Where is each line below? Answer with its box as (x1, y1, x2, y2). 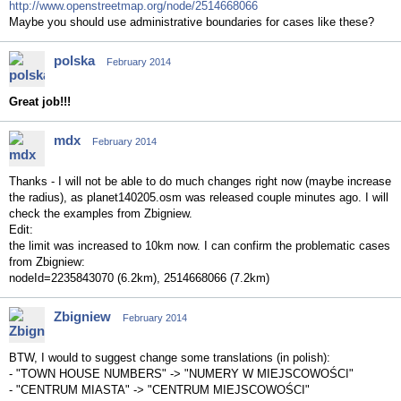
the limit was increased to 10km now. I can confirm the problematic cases (9, 239, 390, 252)
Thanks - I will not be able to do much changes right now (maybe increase (9, 175, 391, 188)
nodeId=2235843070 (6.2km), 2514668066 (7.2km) (9, 271, 269, 285)
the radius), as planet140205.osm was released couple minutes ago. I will (9, 191, 388, 204)
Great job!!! (9, 95, 71, 108)
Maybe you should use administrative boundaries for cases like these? (9, 15, 374, 29)
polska (54, 53, 95, 68)
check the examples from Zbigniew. (9, 207, 192, 220)
